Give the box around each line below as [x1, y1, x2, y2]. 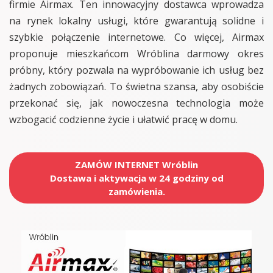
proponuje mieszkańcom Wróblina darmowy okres [9, 47, 264, 60]
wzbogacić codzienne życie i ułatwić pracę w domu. [9, 113, 238, 126]
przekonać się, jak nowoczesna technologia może [9, 96, 264, 110]
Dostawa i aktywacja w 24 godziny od [49, 172, 224, 184]
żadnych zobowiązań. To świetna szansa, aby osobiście [9, 80, 264, 93]
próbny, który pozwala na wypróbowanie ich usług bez [9, 63, 264, 77]
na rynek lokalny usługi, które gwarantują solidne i [9, 14, 264, 27]
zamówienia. [108, 185, 165, 197]
